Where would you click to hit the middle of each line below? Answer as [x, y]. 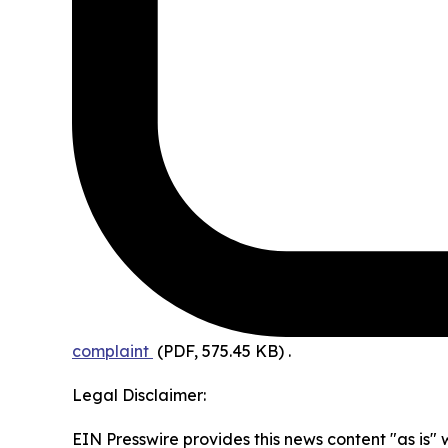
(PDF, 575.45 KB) [220, 351]
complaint [110, 351]
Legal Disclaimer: [139, 395]
